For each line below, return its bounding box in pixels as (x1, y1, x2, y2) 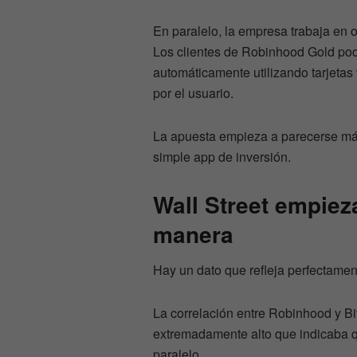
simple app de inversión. (153, 147, 291, 166)
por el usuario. (153, 83, 233, 102)
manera (153, 217, 233, 250)
